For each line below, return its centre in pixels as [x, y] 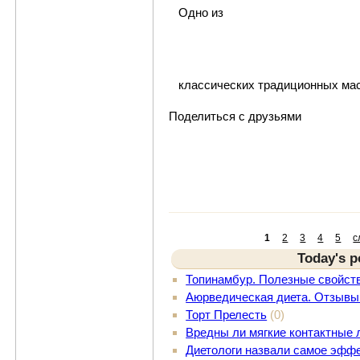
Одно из [201, 12]
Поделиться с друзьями [235, 116]
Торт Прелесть [227, 315]
